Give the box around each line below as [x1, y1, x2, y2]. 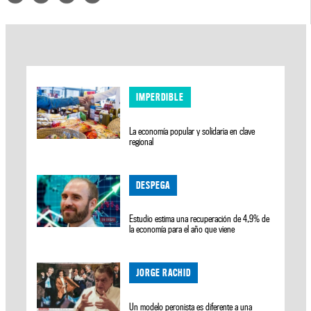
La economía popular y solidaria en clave [129, 125, 255, 137]
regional [129, 135, 154, 147]
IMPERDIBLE [136, 90, 185, 103]
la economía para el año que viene [129, 224, 235, 235]
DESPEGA [136, 178, 171, 191]
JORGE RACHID [136, 267, 192, 279]
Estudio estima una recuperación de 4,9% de [129, 213, 270, 225]
